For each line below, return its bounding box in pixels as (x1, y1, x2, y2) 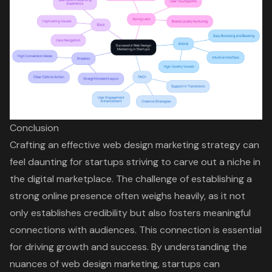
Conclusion (10, 121, 59, 134)
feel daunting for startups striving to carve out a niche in (10, 155, 260, 168)
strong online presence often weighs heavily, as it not (10, 189, 245, 202)
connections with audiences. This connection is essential (10, 223, 262, 236)
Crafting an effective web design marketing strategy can (10, 138, 259, 151)
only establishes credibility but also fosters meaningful (10, 206, 251, 219)
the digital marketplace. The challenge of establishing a (10, 172, 252, 185)
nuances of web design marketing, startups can (10, 257, 220, 270)
